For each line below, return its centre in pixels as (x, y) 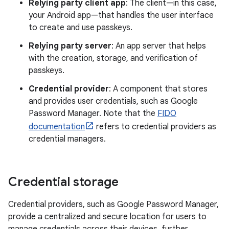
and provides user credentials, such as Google (113, 101)
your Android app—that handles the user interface (121, 16)
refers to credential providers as (155, 127)
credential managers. (67, 139)
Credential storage (63, 182)
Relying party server (70, 46)
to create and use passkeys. (81, 28)
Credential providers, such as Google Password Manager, (113, 205)
